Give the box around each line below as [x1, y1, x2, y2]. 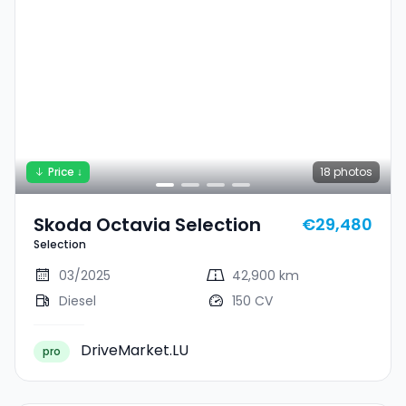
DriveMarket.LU [81, 339, 188, 361]
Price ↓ [48, 163, 82, 179]
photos [331, 163, 372, 179]
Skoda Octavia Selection [34, 211, 261, 237]
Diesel [59, 291, 96, 310]
